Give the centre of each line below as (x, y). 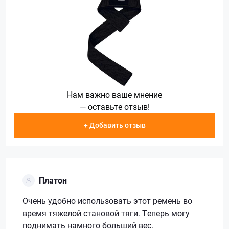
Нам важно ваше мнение (114, 94)
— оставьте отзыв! (114, 107)
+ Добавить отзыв (114, 125)
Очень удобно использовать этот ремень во (107, 200)
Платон (53, 180)
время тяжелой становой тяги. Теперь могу (106, 213)
